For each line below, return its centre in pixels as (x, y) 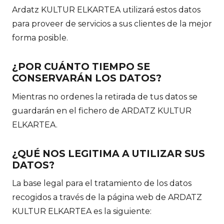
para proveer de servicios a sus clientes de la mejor (112, 24)
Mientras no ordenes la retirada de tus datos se (105, 96)
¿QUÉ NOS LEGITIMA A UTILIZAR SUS (108, 153)
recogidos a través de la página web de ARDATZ (107, 197)
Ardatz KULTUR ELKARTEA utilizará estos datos (106, 10)
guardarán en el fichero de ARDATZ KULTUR (102, 110)
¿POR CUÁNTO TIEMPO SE (81, 67)
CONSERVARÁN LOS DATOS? (87, 78)
